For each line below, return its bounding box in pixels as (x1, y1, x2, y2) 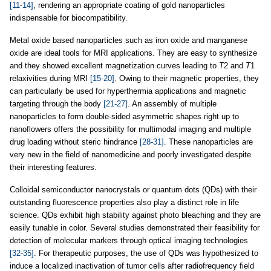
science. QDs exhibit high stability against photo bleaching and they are (10, 211, 261, 220)
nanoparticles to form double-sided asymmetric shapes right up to (10, 112, 239, 121)
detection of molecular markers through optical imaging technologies (10, 236, 248, 245)
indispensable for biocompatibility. (10, 13, 128, 22)
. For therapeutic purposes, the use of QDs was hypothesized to (34, 249, 258, 258)
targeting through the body (10, 99, 103, 108)
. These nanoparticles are (164, 137, 253, 146)
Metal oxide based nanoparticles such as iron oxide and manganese (10, 36, 247, 45)
